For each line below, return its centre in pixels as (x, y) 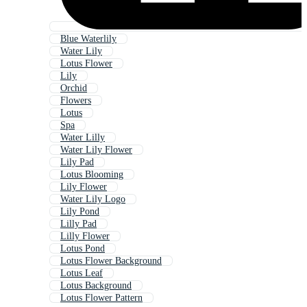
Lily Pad (77, 162)
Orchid (74, 88)
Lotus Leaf (82, 273)
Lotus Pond (83, 249)
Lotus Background (96, 286)
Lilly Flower (85, 236)
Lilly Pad (78, 224)
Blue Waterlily (88, 39)
